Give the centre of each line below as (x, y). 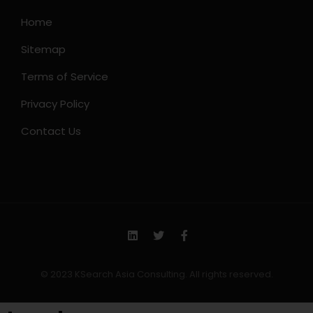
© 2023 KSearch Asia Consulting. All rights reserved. (156, 274)
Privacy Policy (55, 104)
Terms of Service (65, 77)
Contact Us (51, 131)
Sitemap (43, 49)
